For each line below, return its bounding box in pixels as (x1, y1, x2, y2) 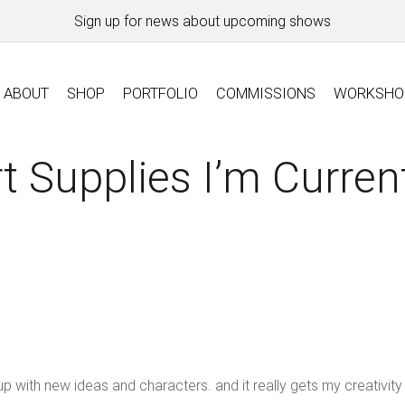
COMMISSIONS (216, 84, 316, 102)
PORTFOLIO (123, 84, 199, 102)
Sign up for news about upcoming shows (74, 12, 331, 30)
